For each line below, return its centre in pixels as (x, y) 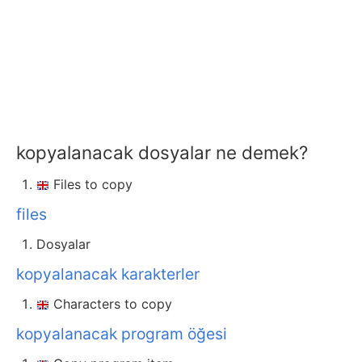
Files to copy (93, 185)
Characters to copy (113, 304)
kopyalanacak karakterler (108, 274)
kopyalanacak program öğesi (122, 334)
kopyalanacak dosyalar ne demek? (162, 153)
